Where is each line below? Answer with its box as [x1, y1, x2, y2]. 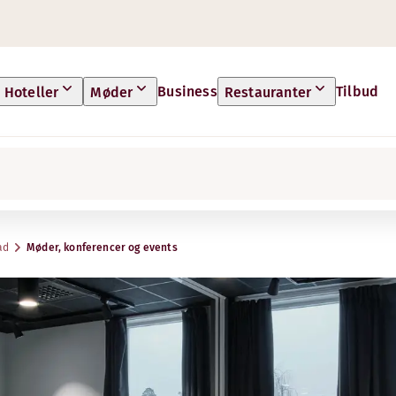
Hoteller [4, 84, 59, 101]
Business [157, 82, 217, 100]
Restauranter [224, 84, 312, 101]
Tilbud [336, 82, 379, 100]
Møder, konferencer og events [27, 241, 178, 254]
